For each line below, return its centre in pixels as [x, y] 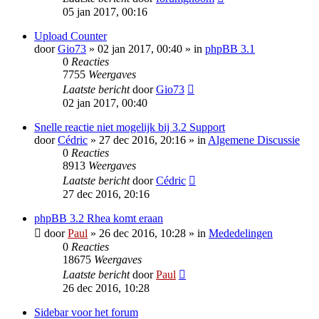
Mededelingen [241, 234]
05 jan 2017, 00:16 [105, 12]
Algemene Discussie [254, 140]
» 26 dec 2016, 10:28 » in [148, 234]
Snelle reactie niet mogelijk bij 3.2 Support [130, 127]
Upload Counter [70, 36]
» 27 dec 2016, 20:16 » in [148, 140]
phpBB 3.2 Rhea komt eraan [99, 219]
